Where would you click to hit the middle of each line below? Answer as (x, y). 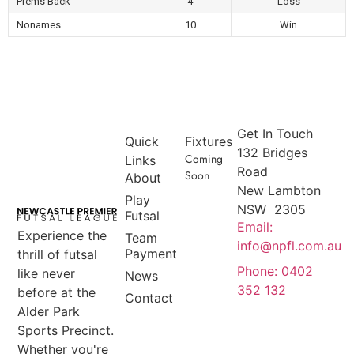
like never (47, 274)
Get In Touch (275, 133)
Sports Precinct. (66, 331)
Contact (149, 298)
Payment (151, 253)
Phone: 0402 (275, 271)
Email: (255, 226)
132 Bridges (273, 152)
